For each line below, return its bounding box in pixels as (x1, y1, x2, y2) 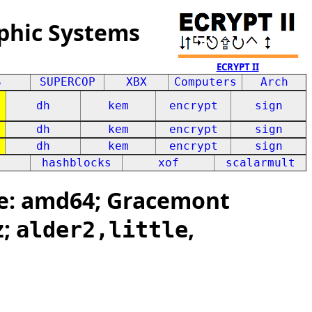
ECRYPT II (216, 61, 259, 73)
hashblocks (41, 156, 111, 169)
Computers (173, 75, 237, 88)
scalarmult (225, 156, 295, 169)
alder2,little (16, 217, 188, 244)
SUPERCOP (39, 75, 95, 88)
